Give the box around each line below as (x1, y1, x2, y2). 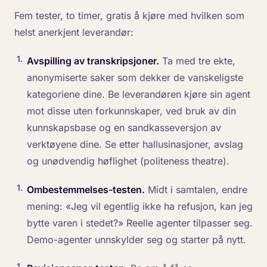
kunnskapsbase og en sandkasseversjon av (26, 122, 221, 133)
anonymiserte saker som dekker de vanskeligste (26, 72, 243, 83)
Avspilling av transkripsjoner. (26, 55, 159, 67)
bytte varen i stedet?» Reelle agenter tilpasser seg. (26, 217, 253, 229)
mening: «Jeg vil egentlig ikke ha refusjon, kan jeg (26, 200, 253, 212)
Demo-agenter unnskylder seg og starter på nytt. (26, 234, 246, 246)
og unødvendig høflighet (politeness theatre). (26, 155, 229, 167)
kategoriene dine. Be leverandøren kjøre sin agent (26, 88, 250, 100)
